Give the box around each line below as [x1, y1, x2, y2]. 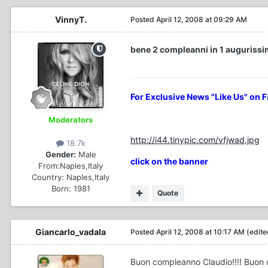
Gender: [45, 149, 76, 159]
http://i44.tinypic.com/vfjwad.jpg [130, 134, 260, 145]
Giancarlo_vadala [35, 226, 106, 237]
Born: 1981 [51, 183, 90, 193]
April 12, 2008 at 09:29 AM [156, 14, 247, 24]
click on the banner [130, 156, 208, 166]
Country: [32, 172, 64, 182]
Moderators [48, 114, 93, 124]
